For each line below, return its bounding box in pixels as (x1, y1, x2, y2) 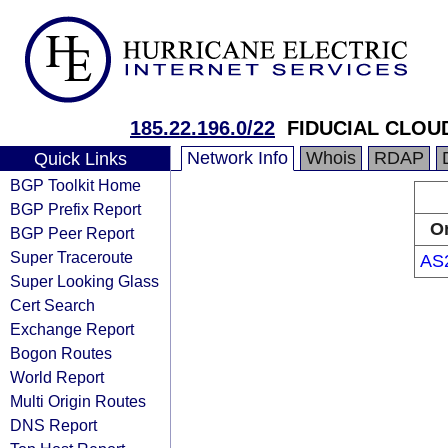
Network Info (187, 148, 288, 168)
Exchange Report (10, 320, 134, 338)
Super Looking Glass (10, 272, 159, 290)
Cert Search (10, 296, 95, 314)
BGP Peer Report (10, 224, 134, 242)
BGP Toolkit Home (10, 176, 141, 194)
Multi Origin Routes (10, 392, 146, 410)
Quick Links (33, 149, 127, 169)
